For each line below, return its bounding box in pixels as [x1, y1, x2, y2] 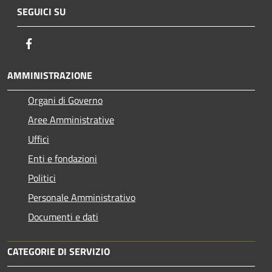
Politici [28, 170, 56, 185]
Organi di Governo [28, 92, 103, 107]
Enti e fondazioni [28, 151, 97, 166]
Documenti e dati [28, 209, 98, 224]
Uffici [28, 131, 49, 146]
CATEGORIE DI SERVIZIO [7, 243, 110, 259]
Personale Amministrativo [28, 189, 135, 205]
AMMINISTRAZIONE [7, 67, 92, 83]
